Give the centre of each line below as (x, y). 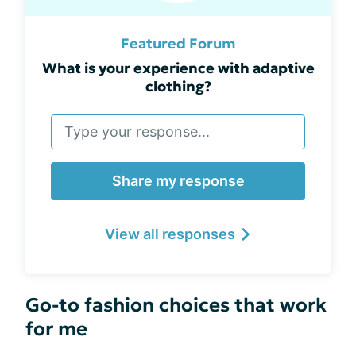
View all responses (170, 234)
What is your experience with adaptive (178, 68)
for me (56, 329)
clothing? (178, 86)
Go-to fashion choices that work (176, 305)
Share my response (178, 181)
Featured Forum (178, 43)
